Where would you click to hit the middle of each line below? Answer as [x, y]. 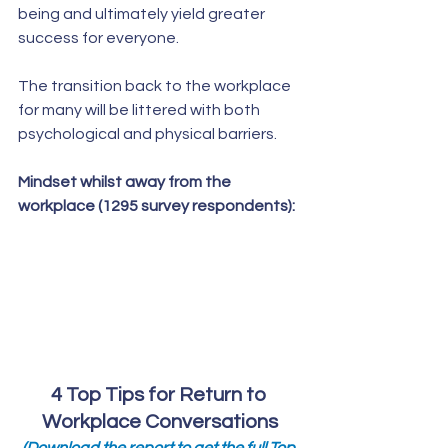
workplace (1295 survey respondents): [156, 206]
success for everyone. [100, 38]
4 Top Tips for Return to [160, 395]
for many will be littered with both [140, 110]
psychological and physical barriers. [150, 134]
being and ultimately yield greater [144, 14]
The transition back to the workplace [156, 86]
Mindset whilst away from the [126, 182]
